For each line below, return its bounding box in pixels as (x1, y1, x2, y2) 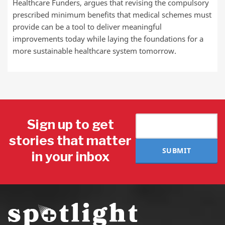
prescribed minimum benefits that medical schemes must (13, 9, 211, 20)
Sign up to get (27, 116, 115, 132)
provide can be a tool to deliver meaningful (13, 21, 162, 32)
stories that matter (9, 132, 132, 148)
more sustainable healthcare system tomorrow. (13, 45, 176, 56)
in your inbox (31, 148, 109, 164)
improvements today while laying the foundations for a (13, 33, 203, 44)
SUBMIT (162, 146, 191, 156)
